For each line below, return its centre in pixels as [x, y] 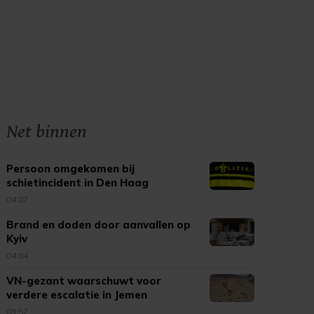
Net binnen [47, 132]
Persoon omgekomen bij [71, 169]
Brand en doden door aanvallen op [99, 225]
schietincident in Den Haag [78, 183]
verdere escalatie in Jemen [77, 295]
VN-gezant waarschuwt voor [84, 281]
